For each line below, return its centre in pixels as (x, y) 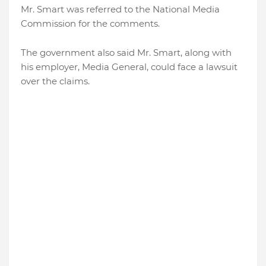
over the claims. (55, 81)
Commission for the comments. (90, 23)
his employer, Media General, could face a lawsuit (129, 67)
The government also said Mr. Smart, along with (126, 53)
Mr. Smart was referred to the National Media (120, 9)
